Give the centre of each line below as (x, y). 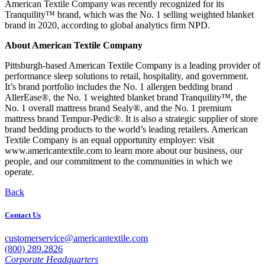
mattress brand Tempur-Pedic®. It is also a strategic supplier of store (131, 118)
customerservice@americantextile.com (76, 238)
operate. (20, 172)
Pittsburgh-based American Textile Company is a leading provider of (132, 65)
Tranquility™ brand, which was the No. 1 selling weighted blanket (129, 14)
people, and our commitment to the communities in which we (119, 161)
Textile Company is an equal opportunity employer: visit (109, 140)
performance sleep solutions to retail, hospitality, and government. (127, 76)
